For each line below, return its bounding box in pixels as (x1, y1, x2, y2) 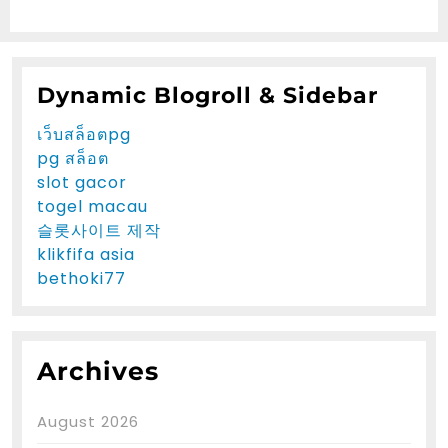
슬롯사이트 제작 (37, 218, 161, 242)
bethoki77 (37, 266, 126, 290)
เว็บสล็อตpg (37, 122, 131, 146)
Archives (37, 355, 159, 386)
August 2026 (37, 410, 139, 432)
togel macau (37, 194, 148, 218)
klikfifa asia (37, 242, 135, 266)
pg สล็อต (37, 146, 109, 170)
